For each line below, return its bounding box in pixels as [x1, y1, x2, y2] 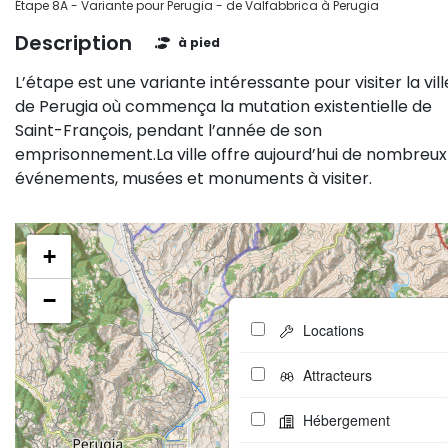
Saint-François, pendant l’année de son [15, 119, 322, 143]
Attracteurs [302, 364, 372, 385]
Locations [302, 319, 364, 340]
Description [15, 29, 132, 57]
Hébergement [302, 409, 390, 430]
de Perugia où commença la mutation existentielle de [15, 95, 432, 119]
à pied [178, 34, 221, 52]
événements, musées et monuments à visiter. [15, 167, 372, 191]
